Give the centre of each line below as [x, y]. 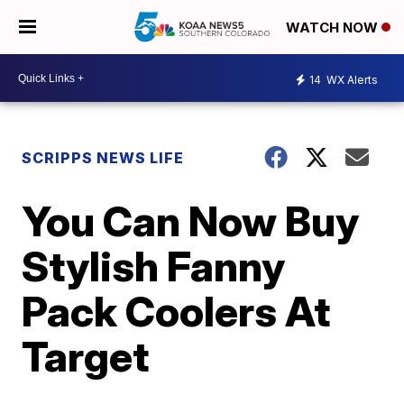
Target [86, 356]
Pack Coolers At [176, 311]
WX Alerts [351, 79]
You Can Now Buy [191, 221]
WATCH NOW [334, 28]
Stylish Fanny [154, 266]
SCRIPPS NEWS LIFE [103, 158]
